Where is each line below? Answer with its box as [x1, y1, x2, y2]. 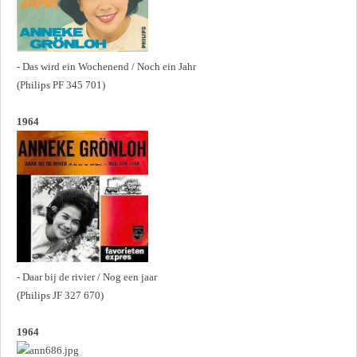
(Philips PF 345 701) [17, 78, 105, 91]
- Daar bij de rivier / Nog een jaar [17, 270, 157, 283]
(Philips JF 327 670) [17, 288, 104, 301]
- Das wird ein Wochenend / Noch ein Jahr [17, 60, 196, 73]
